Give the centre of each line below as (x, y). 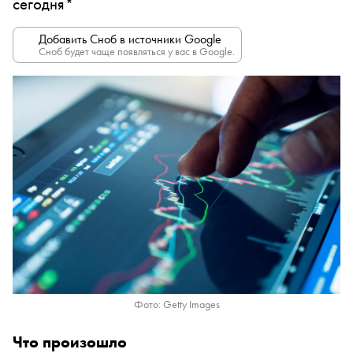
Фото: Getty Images (176, 305)
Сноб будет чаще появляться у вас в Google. (137, 51)
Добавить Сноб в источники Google (130, 39)
